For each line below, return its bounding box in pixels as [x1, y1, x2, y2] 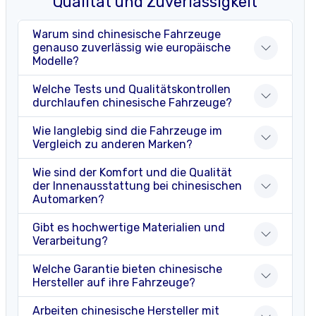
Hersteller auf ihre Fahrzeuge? [32, 276, 195, 290]
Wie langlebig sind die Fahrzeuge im [32, 124, 222, 138]
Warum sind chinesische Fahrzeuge [32, 28, 221, 42]
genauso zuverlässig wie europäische [32, 41, 231, 55]
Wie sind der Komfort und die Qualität [32, 166, 232, 180]
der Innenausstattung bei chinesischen [32, 179, 242, 193]
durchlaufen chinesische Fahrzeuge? [32, 96, 232, 110]
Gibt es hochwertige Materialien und [32, 221, 225, 235]
